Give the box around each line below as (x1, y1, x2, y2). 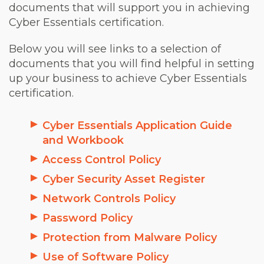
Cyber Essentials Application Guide (42, 119, 232, 132)
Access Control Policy (42, 153, 161, 166)
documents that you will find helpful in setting (9, 57, 255, 70)
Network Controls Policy (42, 192, 176, 205)
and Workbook (42, 134, 124, 147)
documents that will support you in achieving (9, 1, 250, 14)
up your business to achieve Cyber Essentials (9, 72, 247, 85)
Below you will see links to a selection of (9, 42, 221, 55)
